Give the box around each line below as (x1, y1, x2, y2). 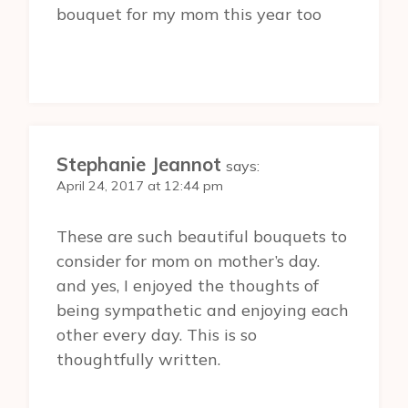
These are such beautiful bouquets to (56, 225, 347, 247)
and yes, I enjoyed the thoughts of (56, 274, 319, 296)
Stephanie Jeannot (56, 153, 221, 177)
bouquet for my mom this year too (56, 4, 321, 25)
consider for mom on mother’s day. (56, 250, 320, 271)
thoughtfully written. (56, 348, 220, 370)
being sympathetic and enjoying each (56, 299, 349, 321)
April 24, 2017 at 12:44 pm (56, 178, 223, 195)
